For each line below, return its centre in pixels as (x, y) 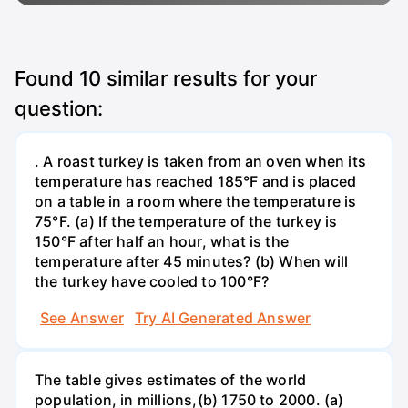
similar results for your (209, 78)
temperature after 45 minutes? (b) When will (192, 262)
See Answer (82, 317)
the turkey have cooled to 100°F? (152, 282)
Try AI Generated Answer (223, 317)
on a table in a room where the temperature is (196, 202)
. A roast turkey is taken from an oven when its (200, 162)
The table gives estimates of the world (171, 379)
